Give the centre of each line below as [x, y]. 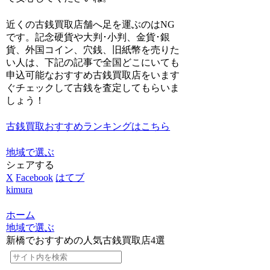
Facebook [35, 178]
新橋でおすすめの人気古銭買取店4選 [86, 240]
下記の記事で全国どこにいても [112, 62]
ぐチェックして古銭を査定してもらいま [93, 87]
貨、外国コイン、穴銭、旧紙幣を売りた [93, 49]
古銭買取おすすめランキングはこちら [88, 127]
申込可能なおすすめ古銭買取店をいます [93, 75]
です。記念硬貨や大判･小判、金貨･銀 [88, 37]
